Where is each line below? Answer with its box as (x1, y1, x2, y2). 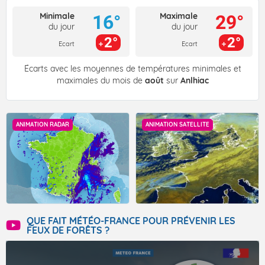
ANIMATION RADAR (16, 121, 69, 129)
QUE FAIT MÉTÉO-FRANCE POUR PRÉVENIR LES (27, 215, 235, 227)
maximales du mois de (56, 75, 145, 86)
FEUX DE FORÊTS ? (27, 224, 109, 237)
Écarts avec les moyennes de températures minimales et (24, 63, 241, 75)
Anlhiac (180, 75, 209, 86)
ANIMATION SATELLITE (146, 121, 209, 129)
